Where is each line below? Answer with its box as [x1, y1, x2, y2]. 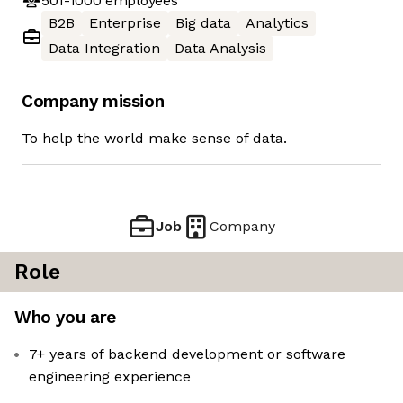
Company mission [22, 91, 165, 112]
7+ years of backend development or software [29, 345, 345, 363]
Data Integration [49, 40, 160, 58]
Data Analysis [175, 40, 266, 58]
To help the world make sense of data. [22, 130, 287, 148]
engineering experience [29, 368, 191, 386]
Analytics [246, 14, 309, 32]
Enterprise [89, 14, 161, 32]
